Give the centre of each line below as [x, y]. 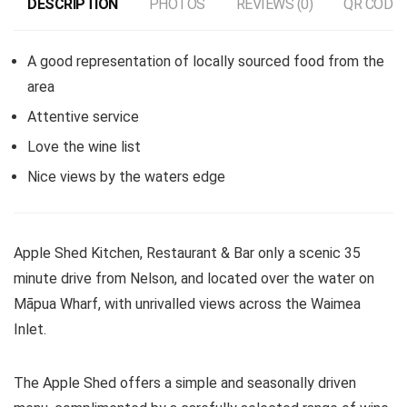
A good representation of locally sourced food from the [206, 61]
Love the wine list [84, 147]
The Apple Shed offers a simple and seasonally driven [185, 383]
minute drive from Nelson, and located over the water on [194, 278]
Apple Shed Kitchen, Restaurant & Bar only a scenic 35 [187, 253]
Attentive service [83, 117]
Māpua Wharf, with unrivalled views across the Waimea [187, 304]
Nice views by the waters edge [126, 177]
